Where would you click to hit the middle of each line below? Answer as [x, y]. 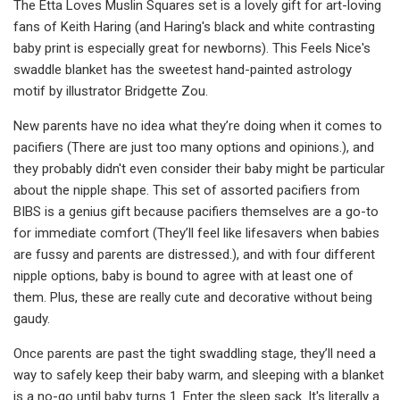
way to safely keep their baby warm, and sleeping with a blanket [199, 375]
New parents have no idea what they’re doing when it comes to [198, 125]
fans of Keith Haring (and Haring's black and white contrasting [194, 26]
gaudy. [32, 318]
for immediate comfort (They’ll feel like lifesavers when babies [196, 233]
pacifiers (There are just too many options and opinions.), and [194, 147]
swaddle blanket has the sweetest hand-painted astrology [183, 69]
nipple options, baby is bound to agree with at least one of [183, 275]
